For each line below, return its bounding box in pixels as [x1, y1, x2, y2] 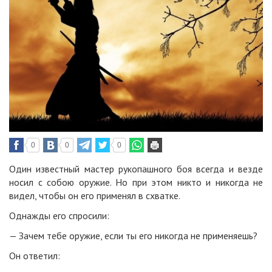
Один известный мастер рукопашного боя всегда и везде [9, 163, 263, 175]
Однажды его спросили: [9, 209, 109, 222]
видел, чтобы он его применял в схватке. [9, 189, 180, 202]
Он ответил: [9, 250, 60, 262]
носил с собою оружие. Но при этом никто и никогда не [9, 176, 263, 189]
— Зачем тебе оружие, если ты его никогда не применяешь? [9, 229, 257, 242]
